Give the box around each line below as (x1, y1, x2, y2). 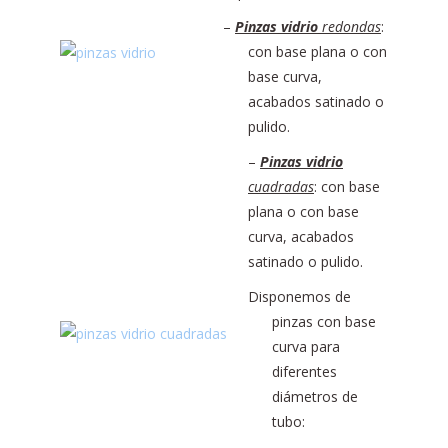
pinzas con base (272, 312, 376, 331)
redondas (318, 17, 381, 36)
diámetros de (272, 387, 358, 406)
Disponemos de (248, 287, 351, 306)
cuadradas (248, 177, 314, 196)
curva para (272, 337, 340, 356)
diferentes (272, 362, 337, 381)
